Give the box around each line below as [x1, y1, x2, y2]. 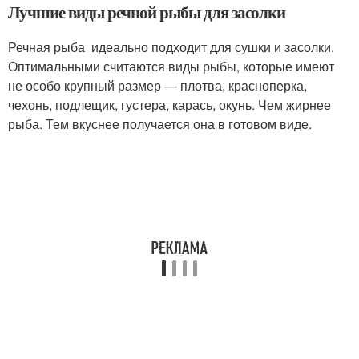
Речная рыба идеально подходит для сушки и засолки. [8, 38, 334, 57]
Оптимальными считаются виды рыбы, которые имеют [8, 57, 334, 76]
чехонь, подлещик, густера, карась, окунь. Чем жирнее [8, 95, 331, 115]
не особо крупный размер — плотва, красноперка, [8, 76, 307, 95]
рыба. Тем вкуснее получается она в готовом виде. [8, 115, 315, 134]
